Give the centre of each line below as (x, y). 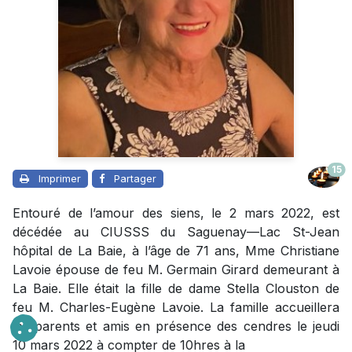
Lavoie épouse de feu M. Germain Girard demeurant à (176, 269)
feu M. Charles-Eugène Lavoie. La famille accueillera (176, 307)
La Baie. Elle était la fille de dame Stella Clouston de (176, 288)
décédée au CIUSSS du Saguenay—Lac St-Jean (176, 231)
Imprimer (60, 178)
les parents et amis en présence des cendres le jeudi (176, 326)
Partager (135, 178)
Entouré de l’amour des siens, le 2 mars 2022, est (176, 213)
